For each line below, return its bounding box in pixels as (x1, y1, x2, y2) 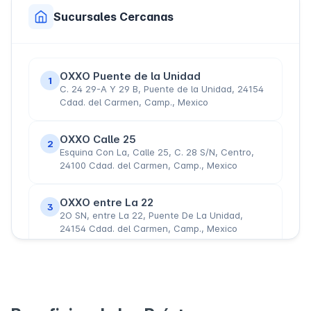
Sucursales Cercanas (53, 9, 174, 24)
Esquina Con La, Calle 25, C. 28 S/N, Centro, (60, 146, 254, 158)
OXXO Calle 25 (60, 132, 136, 146)
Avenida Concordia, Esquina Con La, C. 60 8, (60, 272, 255, 284)
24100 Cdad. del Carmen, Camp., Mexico (60, 159, 237, 171)
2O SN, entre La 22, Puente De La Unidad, (60, 209, 243, 221)
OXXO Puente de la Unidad (60, 69, 201, 83)
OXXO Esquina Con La (60, 258, 174, 272)
